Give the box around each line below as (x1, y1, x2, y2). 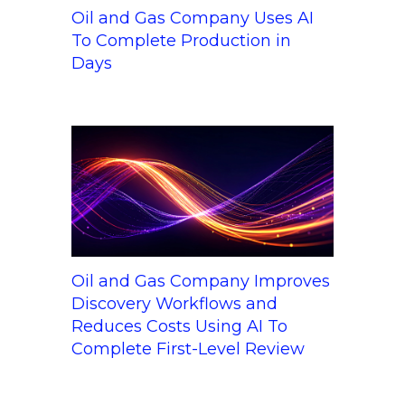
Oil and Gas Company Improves (71, 271, 330, 292)
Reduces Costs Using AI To (71, 316, 287, 337)
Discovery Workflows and (71, 294, 278, 315)
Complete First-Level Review (71, 339, 305, 360)
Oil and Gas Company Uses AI (71, 8, 314, 29)
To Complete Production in (71, 31, 291, 52)
